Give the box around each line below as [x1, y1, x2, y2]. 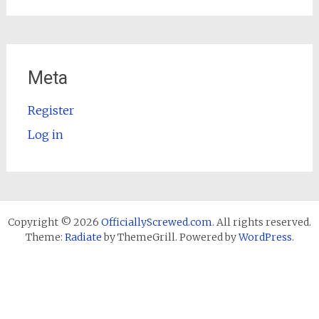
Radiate [64, 230, 102, 244]
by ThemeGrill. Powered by [101, 230, 239, 244]
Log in [27, 127, 63, 142]
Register [27, 103, 74, 117]
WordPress [238, 230, 292, 244]
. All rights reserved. [212, 215, 311, 229]
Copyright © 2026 [8, 215, 101, 229]
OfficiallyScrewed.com [101, 215, 212, 229]
